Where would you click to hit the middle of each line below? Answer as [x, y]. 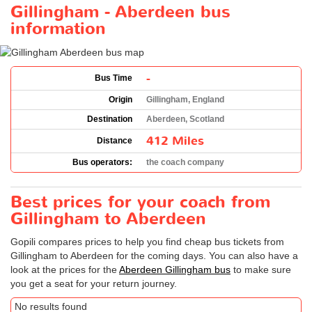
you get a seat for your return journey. [94, 283]
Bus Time [114, 78]
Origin [120, 99]
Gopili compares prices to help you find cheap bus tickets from [147, 241]
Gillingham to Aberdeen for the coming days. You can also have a [154, 255]
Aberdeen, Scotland [185, 119]
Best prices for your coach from [140, 202]
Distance [115, 140]
